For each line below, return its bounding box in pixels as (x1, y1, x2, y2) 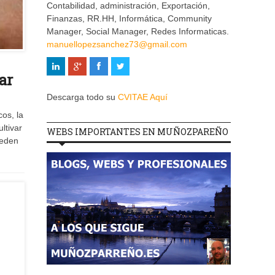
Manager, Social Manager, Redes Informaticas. (47, 26, 229, 37)
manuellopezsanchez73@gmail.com (47, 39, 187, 50)
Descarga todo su (47, 92, 118, 103)
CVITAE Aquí (118, 92, 168, 103)
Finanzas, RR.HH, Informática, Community (47, 14, 212, 24)
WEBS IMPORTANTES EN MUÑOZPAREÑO (47, 126, 228, 138)
